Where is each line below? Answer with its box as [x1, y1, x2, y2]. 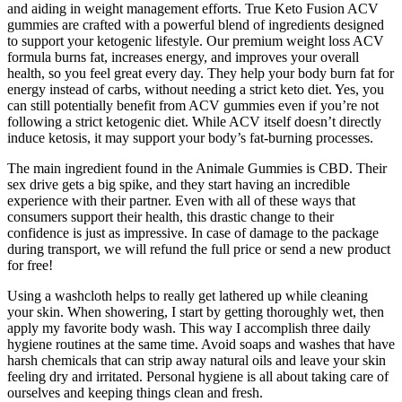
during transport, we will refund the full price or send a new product [7, 241, 390, 258]
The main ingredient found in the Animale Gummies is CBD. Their [7, 161, 387, 177]
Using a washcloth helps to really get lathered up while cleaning [7, 288, 368, 304]
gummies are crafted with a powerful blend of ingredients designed [7, 17, 384, 33]
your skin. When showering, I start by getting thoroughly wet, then [7, 304, 384, 320]
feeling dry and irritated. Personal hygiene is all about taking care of [7, 369, 389, 385]
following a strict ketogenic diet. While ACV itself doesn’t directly [7, 114, 381, 130]
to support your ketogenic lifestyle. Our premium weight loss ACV [7, 33, 384, 49]
